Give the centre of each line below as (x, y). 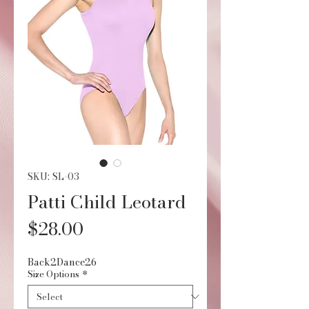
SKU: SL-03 (53, 177)
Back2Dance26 (62, 262)
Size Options (53, 274)
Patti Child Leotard (107, 202)
